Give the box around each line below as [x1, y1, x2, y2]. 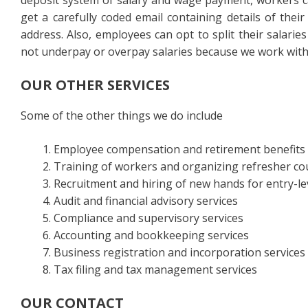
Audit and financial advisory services [54, 193, 238, 208]
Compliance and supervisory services [54, 210, 243, 225]
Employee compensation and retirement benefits [54, 142, 305, 157]
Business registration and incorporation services [54, 245, 305, 260]
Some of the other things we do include [21, 108, 223, 123]
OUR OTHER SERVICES [21, 76, 170, 94]
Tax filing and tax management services [54, 262, 257, 277]
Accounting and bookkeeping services [54, 228, 249, 243]
